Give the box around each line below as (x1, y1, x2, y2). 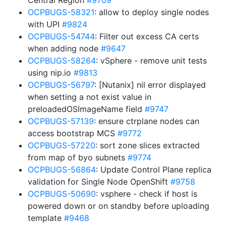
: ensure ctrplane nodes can (94, 116, 199, 126)
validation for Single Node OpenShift (28, 177, 171, 187)
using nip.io (28, 68, 74, 78)
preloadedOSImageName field (28, 104, 145, 114)
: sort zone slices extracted (95, 140, 200, 150)
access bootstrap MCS (28, 128, 118, 138)
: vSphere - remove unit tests (96, 55, 207, 66)
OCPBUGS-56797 (28, 80, 94, 90)
